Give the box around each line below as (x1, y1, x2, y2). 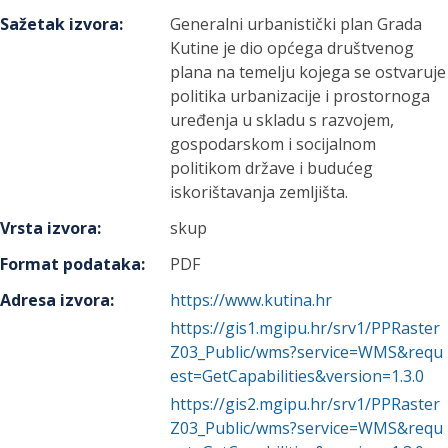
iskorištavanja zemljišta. (170, 181, 349, 203)
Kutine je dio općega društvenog (170, 37, 415, 59)
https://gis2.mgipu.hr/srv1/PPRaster (170, 393, 441, 415)
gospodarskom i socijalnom (170, 133, 377, 155)
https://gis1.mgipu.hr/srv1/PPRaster (170, 317, 441, 339)
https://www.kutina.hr (170, 289, 333, 311)
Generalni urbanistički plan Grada (170, 13, 423, 35)
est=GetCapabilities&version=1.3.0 (170, 365, 425, 387)
